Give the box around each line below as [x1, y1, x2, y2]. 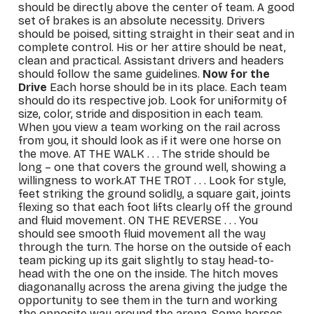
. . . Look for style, [191, 173, 287, 187]
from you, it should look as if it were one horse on [18, 133, 282, 147]
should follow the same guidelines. [18, 67, 203, 81]
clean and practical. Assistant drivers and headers [18, 53, 285, 67]
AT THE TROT [124, 173, 192, 187]
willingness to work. [18, 173, 125, 187]
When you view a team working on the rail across [18, 120, 281, 134]
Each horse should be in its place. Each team [47, 80, 287, 94]
